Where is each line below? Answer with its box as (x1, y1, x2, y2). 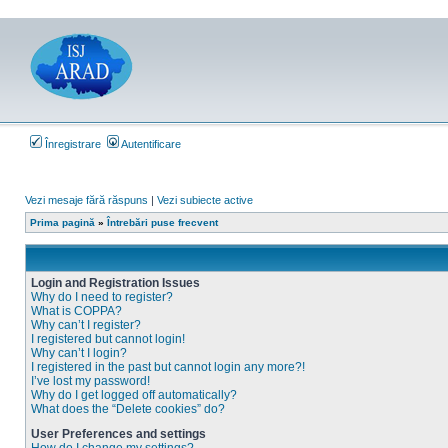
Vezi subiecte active (157, 194, 253, 206)
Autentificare (119, 138, 181, 150)
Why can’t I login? (31, 346, 127, 360)
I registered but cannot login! (31, 332, 185, 346)
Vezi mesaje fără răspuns (25, 194, 148, 206)
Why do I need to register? (31, 290, 173, 304)
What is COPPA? (31, 304, 122, 318)
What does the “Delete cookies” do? (31, 402, 225, 416)
